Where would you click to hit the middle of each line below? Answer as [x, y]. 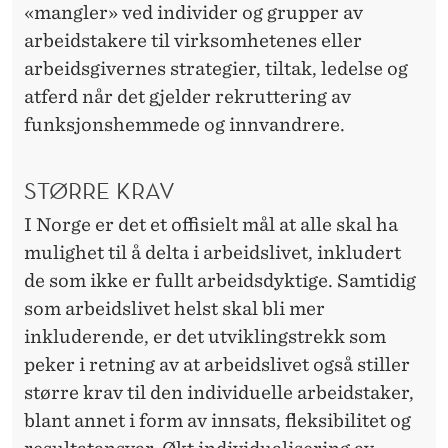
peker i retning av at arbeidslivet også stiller [217, 365]
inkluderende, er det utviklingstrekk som [205, 337]
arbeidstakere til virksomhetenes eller [193, 40]
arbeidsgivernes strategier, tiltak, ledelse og [216, 68]
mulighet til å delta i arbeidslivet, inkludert [212, 253]
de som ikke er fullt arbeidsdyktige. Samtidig [220, 281]
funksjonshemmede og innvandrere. [184, 124]
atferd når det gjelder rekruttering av [187, 96]
